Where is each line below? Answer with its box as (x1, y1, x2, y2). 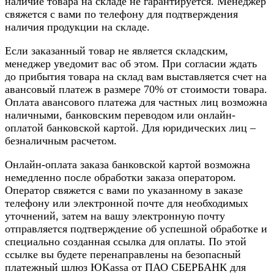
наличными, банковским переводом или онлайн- (5, 108, 235, 121)
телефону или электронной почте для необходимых (5, 196, 248, 209)
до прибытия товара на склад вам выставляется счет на (5, 70, 267, 83)
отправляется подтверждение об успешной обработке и (5, 222, 267, 235)
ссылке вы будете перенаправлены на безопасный (5, 248, 241, 261)
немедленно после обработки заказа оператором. (5, 171, 236, 183)
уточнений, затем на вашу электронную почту (5, 209, 225, 222)
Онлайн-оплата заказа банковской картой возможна (5, 158, 250, 171)
